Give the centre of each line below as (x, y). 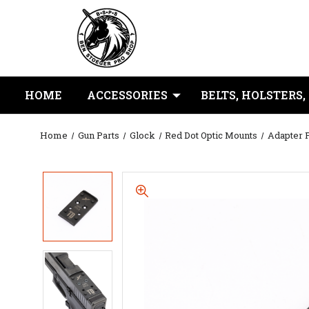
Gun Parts (98, 135)
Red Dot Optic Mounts (211, 135)
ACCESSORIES (127, 95)
